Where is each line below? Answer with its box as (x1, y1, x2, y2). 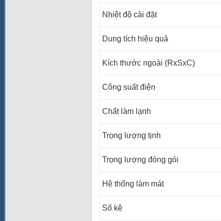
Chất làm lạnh (102, 107, 151, 115)
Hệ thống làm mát (102, 180, 164, 188)
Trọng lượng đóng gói (102, 155, 179, 164)
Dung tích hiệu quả (102, 35, 168, 43)
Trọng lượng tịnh (102, 131, 161, 140)
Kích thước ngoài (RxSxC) (102, 59, 195, 67)
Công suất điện (102, 83, 155, 91)
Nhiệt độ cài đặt (102, 10, 157, 19)
